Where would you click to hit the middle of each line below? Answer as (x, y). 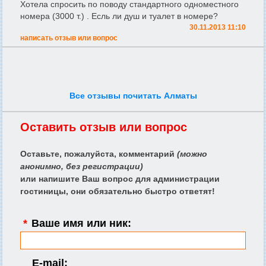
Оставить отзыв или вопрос (104, 127)
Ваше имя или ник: (80, 223)
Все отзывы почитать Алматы (133, 95)
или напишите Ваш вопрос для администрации (120, 178)
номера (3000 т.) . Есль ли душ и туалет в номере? (119, 16)
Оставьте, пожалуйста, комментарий (99, 153)
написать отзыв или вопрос (69, 38)
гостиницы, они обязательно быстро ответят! (118, 191)
